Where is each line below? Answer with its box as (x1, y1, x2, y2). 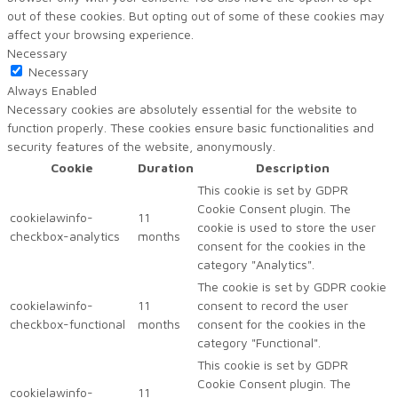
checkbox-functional (10, 315, 125, 331)
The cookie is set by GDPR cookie (197, 278, 386, 294)
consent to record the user (197, 297, 348, 313)
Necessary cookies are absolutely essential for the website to (7, 100, 357, 116)
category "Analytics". (197, 256, 314, 272)
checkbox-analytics (10, 227, 120, 243)
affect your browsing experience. (7, 26, 194, 42)
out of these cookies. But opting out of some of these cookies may (7, 7, 385, 23)
